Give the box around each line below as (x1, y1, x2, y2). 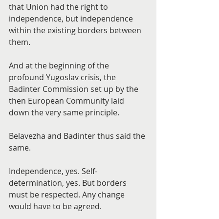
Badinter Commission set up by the (9, 84, 140, 94)
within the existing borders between (9, 25, 143, 36)
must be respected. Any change (9, 189, 127, 200)
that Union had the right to (9, 1, 110, 12)
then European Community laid (9, 95, 126, 106)
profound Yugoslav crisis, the (9, 72, 118, 83)
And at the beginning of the (9, 60, 111, 71)
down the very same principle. (9, 107, 119, 118)
